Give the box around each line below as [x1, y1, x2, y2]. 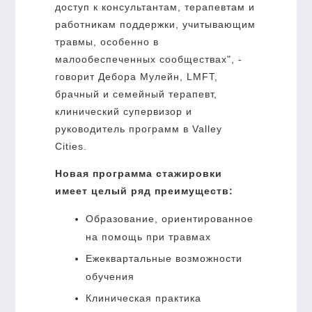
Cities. [54, 140, 87, 152]
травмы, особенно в [54, 36, 159, 47]
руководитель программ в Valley [54, 123, 222, 134]
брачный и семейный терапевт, [54, 88, 217, 100]
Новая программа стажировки [54, 167, 222, 179]
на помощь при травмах [85, 231, 211, 242]
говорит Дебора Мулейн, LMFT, [54, 70, 218, 82]
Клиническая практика [85, 292, 201, 304]
